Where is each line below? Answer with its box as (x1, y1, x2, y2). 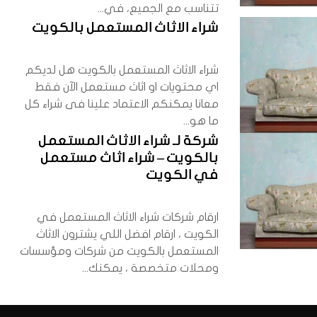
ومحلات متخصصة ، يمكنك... (82, 262, 219, 274)
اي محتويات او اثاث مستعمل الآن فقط (35, 81, 219, 93)
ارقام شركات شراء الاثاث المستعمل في (37, 211, 219, 223)
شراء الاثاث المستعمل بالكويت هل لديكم (25, 64, 219, 76)
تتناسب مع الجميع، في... (98, 3, 219, 14)
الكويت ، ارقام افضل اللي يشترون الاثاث (36, 228, 219, 240)
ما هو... (183, 115, 219, 127)
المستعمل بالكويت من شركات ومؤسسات (20, 245, 219, 257)
